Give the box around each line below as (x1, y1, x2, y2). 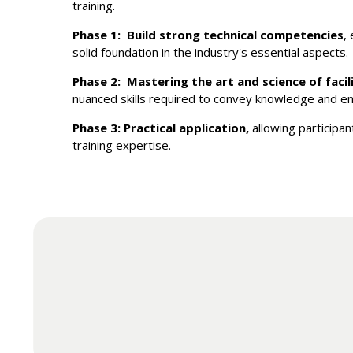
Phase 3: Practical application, (72, 119, 250, 136)
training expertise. (72, 136, 172, 153)
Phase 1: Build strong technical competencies (72, 26, 344, 43)
